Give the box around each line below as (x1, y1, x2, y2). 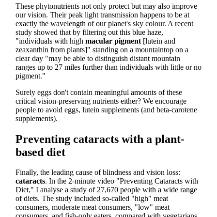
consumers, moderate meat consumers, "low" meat (15, 203, 170, 212)
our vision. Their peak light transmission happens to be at (15, 10, 189, 19)
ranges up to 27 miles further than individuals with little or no (15, 62, 201, 71)
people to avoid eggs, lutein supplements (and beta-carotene (15, 105, 197, 114)
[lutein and (141, 36, 175, 45)
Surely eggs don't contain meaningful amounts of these (15, 88, 182, 96)
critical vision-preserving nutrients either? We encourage (15, 96, 186, 105)
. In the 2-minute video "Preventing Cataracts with (45, 177, 198, 186)
